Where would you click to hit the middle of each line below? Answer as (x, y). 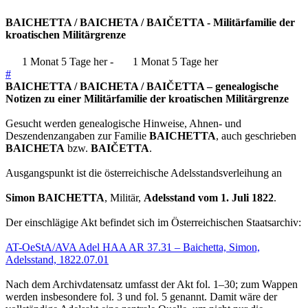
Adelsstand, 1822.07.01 (57, 260)
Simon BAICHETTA (55, 198)
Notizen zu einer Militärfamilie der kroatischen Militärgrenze (147, 99)
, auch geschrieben (256, 136)
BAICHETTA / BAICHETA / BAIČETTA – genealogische (142, 87)
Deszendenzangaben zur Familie (77, 136)
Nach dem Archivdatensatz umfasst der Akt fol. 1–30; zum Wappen (152, 285)
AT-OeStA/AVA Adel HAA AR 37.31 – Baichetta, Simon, (133, 247)
